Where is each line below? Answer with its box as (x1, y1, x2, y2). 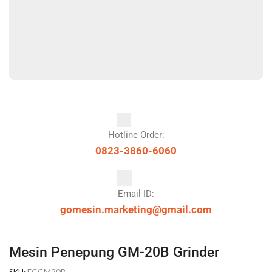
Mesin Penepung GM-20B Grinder (9, 244, 219, 260)
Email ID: (118, 188, 154, 199)
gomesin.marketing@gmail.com (60, 203, 212, 216)
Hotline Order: (107, 129, 165, 140)
